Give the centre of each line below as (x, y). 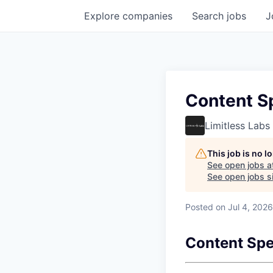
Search (209, 16)
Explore (103, 16)
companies (147, 16)
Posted (199, 207)
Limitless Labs (237, 126)
